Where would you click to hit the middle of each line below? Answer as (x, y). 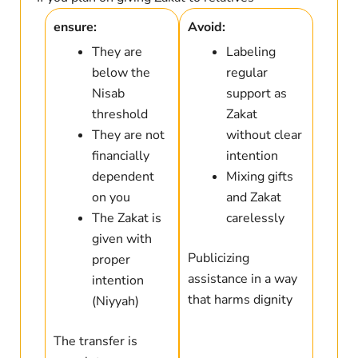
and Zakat (254, 198)
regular (247, 73)
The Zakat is (126, 219)
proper (111, 260)
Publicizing (219, 259)
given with (121, 239)
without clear (264, 135)
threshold (119, 115)
